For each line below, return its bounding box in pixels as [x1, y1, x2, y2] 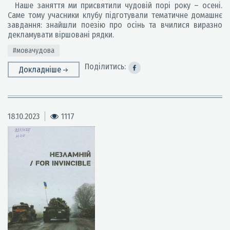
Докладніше [19, 65, 63, 74]
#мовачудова [13, 46, 54, 55]
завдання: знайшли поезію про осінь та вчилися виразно [8, 20, 222, 30]
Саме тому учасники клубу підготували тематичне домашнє [8, 10, 222, 20]
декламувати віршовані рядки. [8, 30, 114, 40]
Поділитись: [85, 62, 126, 71]
